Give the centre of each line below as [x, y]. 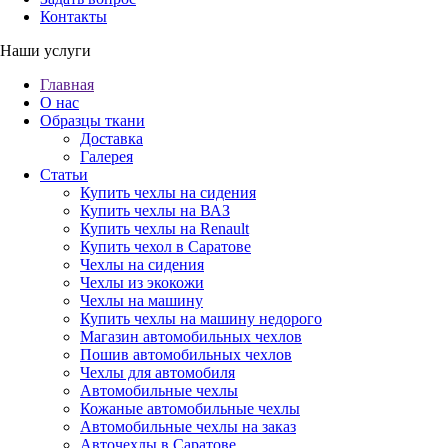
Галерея [106, 156]
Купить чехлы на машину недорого [201, 318]
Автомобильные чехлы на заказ [188, 426]
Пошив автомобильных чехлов [186, 354]
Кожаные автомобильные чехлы [190, 408]
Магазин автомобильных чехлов [191, 336]
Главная [67, 84]
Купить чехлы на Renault [164, 228]
